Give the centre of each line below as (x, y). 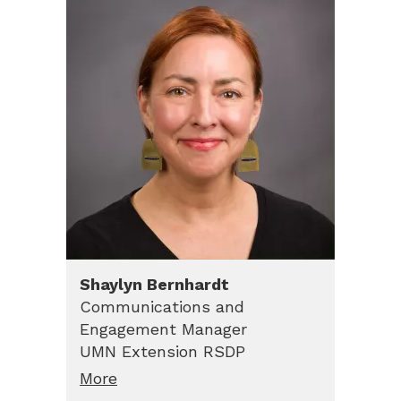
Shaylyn (111, 284)
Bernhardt (188, 284)
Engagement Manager (163, 328)
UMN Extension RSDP (162, 351)
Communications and (162, 306)
